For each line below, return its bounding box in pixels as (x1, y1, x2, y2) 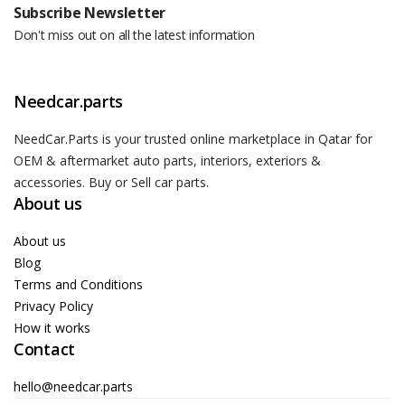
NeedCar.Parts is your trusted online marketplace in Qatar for (14, 129, 372, 147)
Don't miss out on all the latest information (14, 25, 255, 43)
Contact (14, 337, 75, 360)
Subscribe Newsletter (14, 2, 165, 23)
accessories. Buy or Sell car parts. (14, 173, 209, 191)
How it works (14, 318, 90, 336)
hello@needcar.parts (14, 377, 133, 395)
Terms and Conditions (14, 275, 143, 293)
